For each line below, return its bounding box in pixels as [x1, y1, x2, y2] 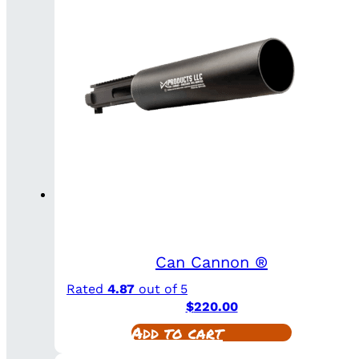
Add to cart [131, 321, 223, 344]
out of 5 [135, 280, 188, 296]
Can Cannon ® [155, 252, 268, 272]
